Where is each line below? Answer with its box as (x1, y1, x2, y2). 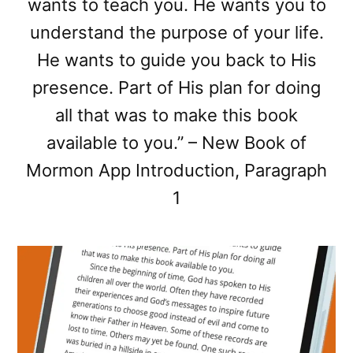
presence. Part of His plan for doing (32, 76, 321, 98)
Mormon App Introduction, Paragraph (26, 159, 327, 180)
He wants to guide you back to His (36, 49, 317, 70)
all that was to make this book (55, 104, 298, 125)
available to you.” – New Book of (46, 132, 307, 153)
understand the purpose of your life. (29, 21, 324, 43)
